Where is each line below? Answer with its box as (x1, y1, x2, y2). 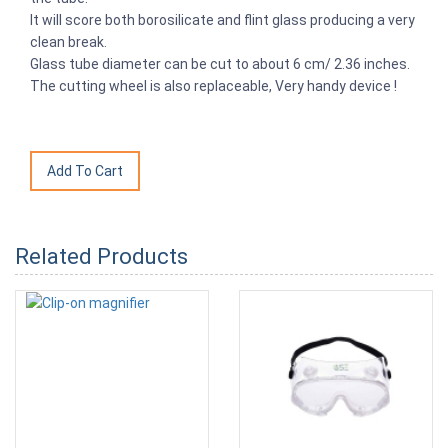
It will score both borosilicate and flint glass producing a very (30, 11, 415, 28)
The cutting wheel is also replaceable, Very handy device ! (30, 77, 397, 94)
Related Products (15, 243, 188, 269)
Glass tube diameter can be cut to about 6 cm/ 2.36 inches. (30, 55, 413, 72)
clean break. (30, 33, 107, 50)
